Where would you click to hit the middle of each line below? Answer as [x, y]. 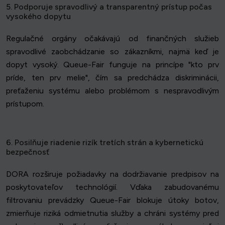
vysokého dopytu [38, 17]
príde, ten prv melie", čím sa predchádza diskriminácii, [113, 78]
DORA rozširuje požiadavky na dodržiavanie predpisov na [113, 174]
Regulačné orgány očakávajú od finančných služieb [113, 39]
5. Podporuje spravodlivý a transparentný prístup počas [109, 7]
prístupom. [25, 104]
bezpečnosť [28, 152]
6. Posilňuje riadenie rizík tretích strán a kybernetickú [105, 143]
